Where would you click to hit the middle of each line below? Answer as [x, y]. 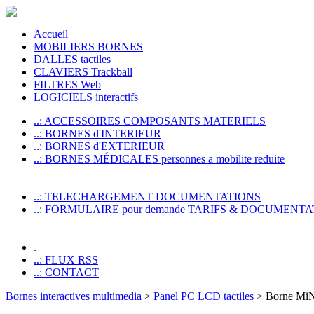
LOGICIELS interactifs [86, 97]
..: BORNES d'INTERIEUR [97, 134]
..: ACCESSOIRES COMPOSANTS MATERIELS [150, 121]
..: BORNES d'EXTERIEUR [99, 146]
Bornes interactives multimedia [74, 296]
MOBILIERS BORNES [88, 47]
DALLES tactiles [72, 59]
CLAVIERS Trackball [83, 72]
